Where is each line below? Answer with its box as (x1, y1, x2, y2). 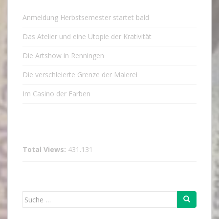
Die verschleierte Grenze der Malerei (22, 70, 137, 80)
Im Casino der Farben (22, 89, 90, 99)
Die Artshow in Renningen (22, 51, 104, 61)
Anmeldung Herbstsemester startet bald (22, 13, 149, 22)
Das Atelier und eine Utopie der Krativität (22, 32, 152, 42)
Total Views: (22, 145, 68, 154)
